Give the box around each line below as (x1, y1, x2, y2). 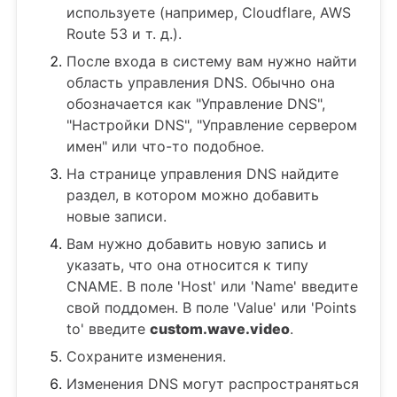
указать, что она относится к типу (66, 256, 308, 274)
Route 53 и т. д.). (66, 25, 182, 43)
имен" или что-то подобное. (66, 137, 264, 155)
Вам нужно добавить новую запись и (66, 235, 327, 253)
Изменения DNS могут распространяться (66, 375, 359, 393)
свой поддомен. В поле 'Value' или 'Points (66, 299, 356, 316)
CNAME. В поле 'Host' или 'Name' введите (66, 277, 358, 295)
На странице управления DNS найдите (66, 165, 339, 183)
